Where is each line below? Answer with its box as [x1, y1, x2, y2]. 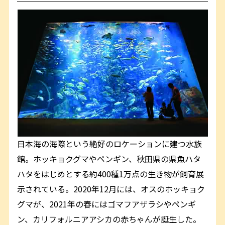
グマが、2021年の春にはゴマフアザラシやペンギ [17, 198, 196, 210]
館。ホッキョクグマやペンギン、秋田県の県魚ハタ [17, 153, 201, 165]
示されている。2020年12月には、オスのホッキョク [17, 183, 205, 195]
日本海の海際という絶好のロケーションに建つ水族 [17, 138, 202, 150]
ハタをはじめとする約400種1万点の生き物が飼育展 [17, 168, 204, 180]
